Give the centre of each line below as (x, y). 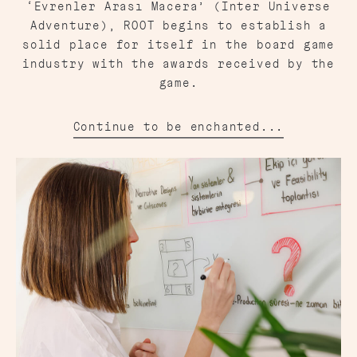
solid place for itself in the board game (178, 44)
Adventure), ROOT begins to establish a (178, 25)
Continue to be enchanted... (178, 126)
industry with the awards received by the (178, 63)
